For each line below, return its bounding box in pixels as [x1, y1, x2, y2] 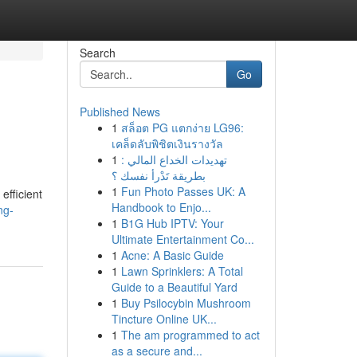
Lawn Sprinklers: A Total [120, 263, 243, 279]
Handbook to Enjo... [111, 199, 211, 215]
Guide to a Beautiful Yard [111, 279, 237, 295]
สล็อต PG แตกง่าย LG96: [120, 120, 244, 135]
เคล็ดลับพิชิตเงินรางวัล [111, 135, 223, 151]
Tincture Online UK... [111, 311, 217, 327]
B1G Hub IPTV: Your [120, 215, 224, 231]
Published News [79, 104, 160, 120]
